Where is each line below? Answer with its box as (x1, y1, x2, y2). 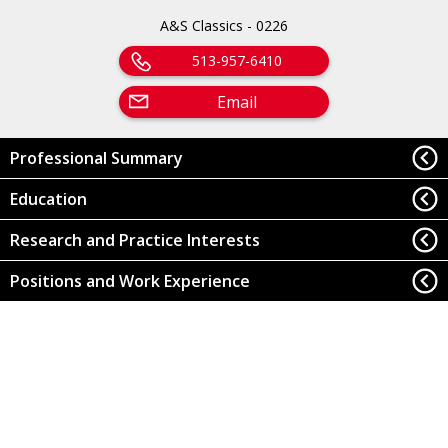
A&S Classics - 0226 (160, 15, 288, 35)
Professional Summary (9, 146, 183, 169)
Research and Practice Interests (9, 228, 260, 251)
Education (9, 187, 87, 210)
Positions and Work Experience (9, 270, 250, 293)
